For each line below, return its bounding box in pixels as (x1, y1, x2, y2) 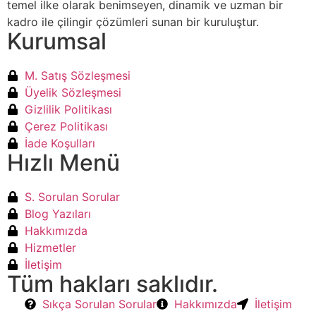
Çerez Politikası (25, 119, 108, 133)
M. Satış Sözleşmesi (25, 68, 130, 83)
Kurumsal (7, 27, 107, 55)
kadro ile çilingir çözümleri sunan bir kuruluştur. (7, 14, 259, 29)
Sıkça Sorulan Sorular (42, 296, 157, 311)
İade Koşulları (25, 135, 95, 150)
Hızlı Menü (7, 148, 120, 176)
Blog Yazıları (25, 206, 91, 221)
